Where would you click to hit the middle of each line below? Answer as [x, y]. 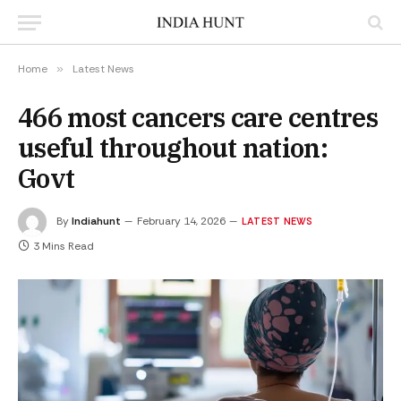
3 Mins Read [64, 246]
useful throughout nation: [173, 148]
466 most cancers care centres [198, 117]
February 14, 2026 [181, 221]
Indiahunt [96, 221]
